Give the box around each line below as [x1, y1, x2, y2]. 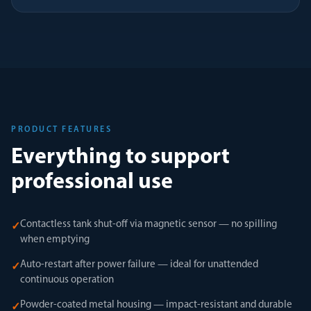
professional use [11, 171, 173, 194]
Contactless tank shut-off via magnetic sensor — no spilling [20, 219, 277, 230]
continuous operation [20, 275, 114, 285]
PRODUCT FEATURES [11, 126, 112, 134]
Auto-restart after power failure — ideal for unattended [20, 260, 258, 270]
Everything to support [11, 146, 230, 169]
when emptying [20, 235, 90, 245]
